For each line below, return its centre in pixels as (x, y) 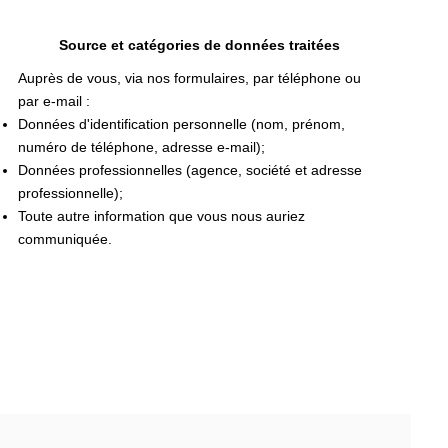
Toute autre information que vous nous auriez (161, 216)
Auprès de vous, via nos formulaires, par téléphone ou (189, 78)
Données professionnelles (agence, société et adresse (189, 170)
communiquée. (64, 239)
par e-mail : (53, 101)
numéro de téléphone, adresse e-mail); (141, 147)
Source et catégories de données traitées (199, 44)
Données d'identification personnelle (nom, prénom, (181, 124)
